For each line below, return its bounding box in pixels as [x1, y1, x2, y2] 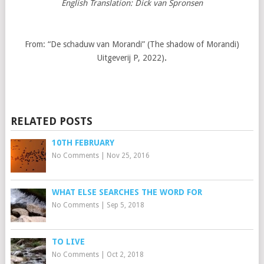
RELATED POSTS [10, 115, 93, 127]
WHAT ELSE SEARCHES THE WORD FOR [51, 187, 202, 197]
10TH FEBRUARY [51, 138, 114, 147]
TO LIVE [51, 237, 85, 246]
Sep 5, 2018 [106, 201, 144, 209]
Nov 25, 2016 [106, 151, 150, 160]
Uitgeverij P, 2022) [97, 53, 164, 62]
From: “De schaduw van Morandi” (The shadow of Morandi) [24, 39, 239, 49]
